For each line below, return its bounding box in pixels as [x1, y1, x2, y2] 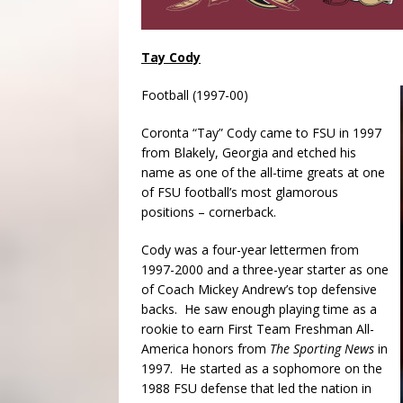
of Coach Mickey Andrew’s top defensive [141, 281, 377, 299]
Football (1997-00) [141, 86, 248, 104]
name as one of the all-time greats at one [141, 164, 385, 182]
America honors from [141, 340, 270, 358]
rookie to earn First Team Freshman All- [141, 320, 374, 338]
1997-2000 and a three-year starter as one [141, 261, 389, 279]
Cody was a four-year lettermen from [141, 241, 359, 259]
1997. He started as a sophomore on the [141, 360, 382, 378]
